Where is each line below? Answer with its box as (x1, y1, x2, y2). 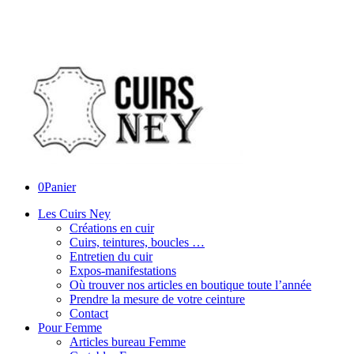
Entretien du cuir (70, 250, 153, 263)
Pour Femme (38, 321, 102, 334)
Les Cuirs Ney (38, 207, 111, 220)
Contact (70, 307, 108, 320)
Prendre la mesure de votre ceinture (70, 292, 245, 306)
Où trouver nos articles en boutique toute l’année (70, 278, 311, 292)
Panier (44, 180, 76, 194)
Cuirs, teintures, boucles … (70, 235, 205, 249)
